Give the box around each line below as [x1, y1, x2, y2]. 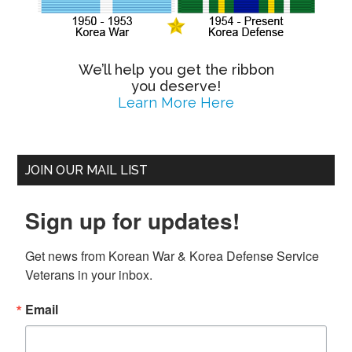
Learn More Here [118, 94, 234, 111]
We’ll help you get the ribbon [78, 61, 274, 78]
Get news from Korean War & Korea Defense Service [25, 247, 320, 265]
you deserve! [131, 78, 221, 94]
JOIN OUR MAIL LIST [25, 163, 148, 178]
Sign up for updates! [25, 204, 240, 236]
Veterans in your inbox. [25, 266, 153, 284]
